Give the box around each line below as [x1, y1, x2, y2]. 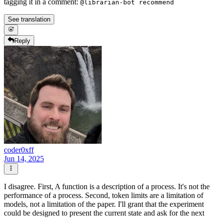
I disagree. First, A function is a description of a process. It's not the [4, 182, 210, 191]
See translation [8, 15, 50, 23]
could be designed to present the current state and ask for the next [4, 208, 204, 217]
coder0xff [4, 146, 34, 154]
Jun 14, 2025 [4, 154, 44, 163]
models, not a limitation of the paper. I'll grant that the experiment [4, 199, 204, 208]
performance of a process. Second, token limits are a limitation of [4, 191, 203, 199]
